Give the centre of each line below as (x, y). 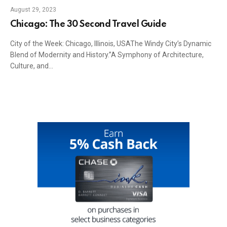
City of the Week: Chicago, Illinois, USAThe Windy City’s (96, 39)
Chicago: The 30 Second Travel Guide (88, 20)
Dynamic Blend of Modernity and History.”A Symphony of (100, 50)
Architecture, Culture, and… (53, 62)
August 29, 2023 (33, 5)
